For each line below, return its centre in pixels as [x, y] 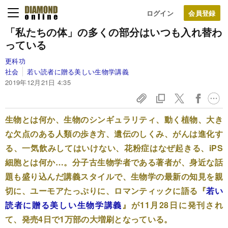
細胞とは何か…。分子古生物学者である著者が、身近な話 [114, 162]
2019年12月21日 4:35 [38, 82]
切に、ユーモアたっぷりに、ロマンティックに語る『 [106, 191]
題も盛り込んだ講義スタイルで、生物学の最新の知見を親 [114, 176]
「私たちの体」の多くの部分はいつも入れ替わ [114, 32]
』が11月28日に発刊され [173, 205]
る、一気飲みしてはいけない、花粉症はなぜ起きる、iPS [114, 148]
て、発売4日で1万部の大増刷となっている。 [89, 219]
